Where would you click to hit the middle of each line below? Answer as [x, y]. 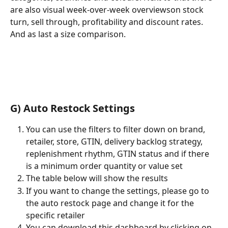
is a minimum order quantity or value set [104, 166]
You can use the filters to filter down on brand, [117, 130]
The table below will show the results [97, 178]
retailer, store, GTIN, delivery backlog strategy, [115, 142]
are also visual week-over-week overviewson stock [108, 10]
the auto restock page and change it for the [111, 203]
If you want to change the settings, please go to [119, 191]
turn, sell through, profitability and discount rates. [108, 22]
